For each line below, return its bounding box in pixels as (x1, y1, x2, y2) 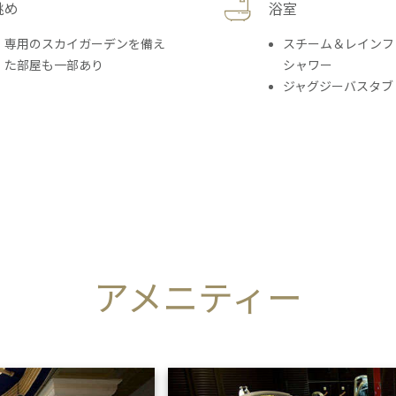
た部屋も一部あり (4, 57, 103, 72)
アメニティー (94, 278, 302, 321)
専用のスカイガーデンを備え (4, 36, 165, 51)
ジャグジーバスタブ (283, 79, 393, 94)
